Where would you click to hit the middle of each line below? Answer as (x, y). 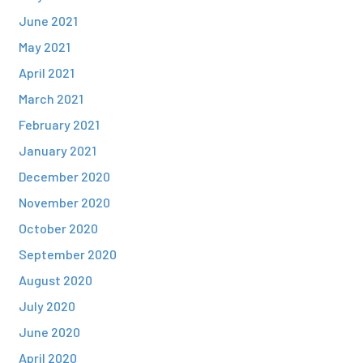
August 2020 (55, 280)
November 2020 (64, 202)
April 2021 (46, 73)
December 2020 (64, 176)
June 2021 (48, 21)
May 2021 (44, 47)
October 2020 (58, 228)
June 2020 (49, 332)
